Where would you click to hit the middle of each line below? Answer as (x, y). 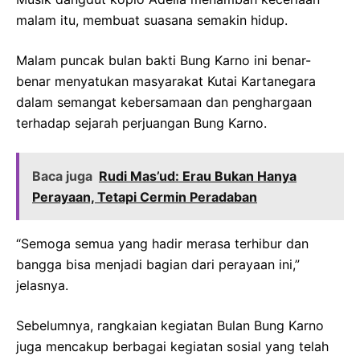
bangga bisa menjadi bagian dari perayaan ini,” (158, 264)
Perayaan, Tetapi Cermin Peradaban (145, 197)
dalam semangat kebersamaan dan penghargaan (164, 102)
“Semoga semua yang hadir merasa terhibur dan (162, 243)
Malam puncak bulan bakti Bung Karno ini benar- (164, 60)
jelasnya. (42, 285)
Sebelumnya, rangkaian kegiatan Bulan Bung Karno (170, 325)
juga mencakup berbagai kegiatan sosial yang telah (172, 346)
